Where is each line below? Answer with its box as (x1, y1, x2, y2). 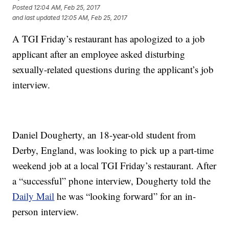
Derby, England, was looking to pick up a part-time (12, 144, 214, 157)
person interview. (12, 205, 79, 218)
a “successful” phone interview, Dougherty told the (12, 174, 211, 188)
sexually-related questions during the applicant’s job (12, 63, 214, 76)
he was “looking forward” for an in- (54, 190, 196, 203)
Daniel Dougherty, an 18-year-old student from (12, 128, 196, 142)
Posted (12, 3, 34, 11)
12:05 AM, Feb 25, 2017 (61, 13, 128, 21)
